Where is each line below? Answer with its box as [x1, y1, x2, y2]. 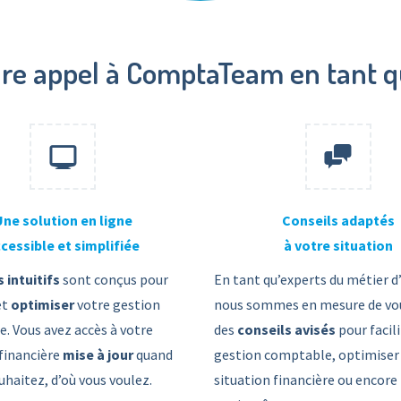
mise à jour [62, 346, 133, 363]
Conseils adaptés [281, 211, 395, 229]
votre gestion [73, 295, 160, 313]
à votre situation [283, 236, 393, 254]
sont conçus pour [62, 270, 168, 288]
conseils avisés [237, 320, 338, 338]
